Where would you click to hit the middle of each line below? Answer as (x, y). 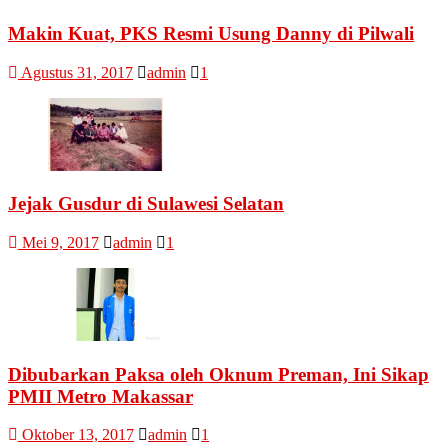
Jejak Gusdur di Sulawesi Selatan (146, 204)
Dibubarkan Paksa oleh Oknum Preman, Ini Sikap (218, 374)
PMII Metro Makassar (100, 396)
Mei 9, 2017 (60, 242)
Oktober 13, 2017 (78, 435)
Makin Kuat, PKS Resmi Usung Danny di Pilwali (211, 33)
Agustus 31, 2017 (77, 72)
